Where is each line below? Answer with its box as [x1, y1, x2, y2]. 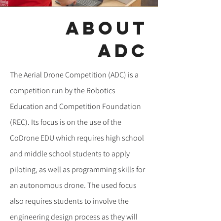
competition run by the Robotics [10, 85, 115, 96]
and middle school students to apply [10, 148, 130, 159]
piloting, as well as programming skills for [10, 164, 145, 175]
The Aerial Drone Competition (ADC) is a [10, 70, 139, 80]
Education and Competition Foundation [10, 101, 141, 111]
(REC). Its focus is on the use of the [10, 117, 121, 127]
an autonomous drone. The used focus [10, 180, 137, 190]
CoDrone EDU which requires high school [10, 133, 144, 143]
